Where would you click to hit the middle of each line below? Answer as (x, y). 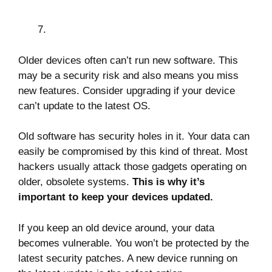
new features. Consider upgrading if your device (127, 90)
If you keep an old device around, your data (116, 228)
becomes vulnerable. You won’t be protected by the (134, 243)
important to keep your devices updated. (117, 197)
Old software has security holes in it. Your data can (134, 136)
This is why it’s (168, 182)
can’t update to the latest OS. (84, 106)
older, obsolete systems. (75, 182)
